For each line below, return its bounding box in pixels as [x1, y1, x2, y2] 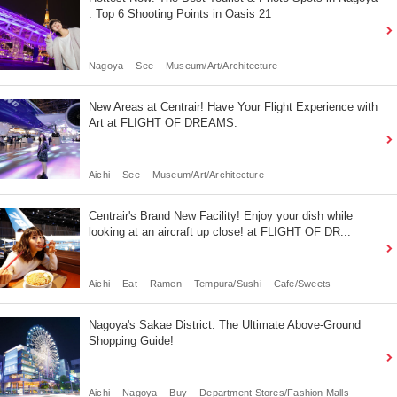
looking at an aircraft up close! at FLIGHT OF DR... [89, 225, 351, 239]
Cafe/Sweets [273, 278, 331, 290]
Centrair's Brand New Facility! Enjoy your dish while [89, 209, 353, 223]
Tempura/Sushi [193, 278, 261, 290]
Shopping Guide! [89, 334, 174, 348]
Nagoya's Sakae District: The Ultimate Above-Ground [89, 318, 361, 332]
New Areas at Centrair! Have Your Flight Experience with [89, 100, 378, 114]
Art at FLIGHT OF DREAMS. [89, 116, 237, 130]
